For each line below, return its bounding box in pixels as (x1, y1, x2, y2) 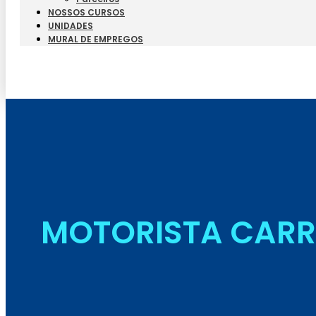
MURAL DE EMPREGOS (48, 33, 143, 46)
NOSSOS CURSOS (48, 6, 125, 19)
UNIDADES (48, 20, 93, 32)
